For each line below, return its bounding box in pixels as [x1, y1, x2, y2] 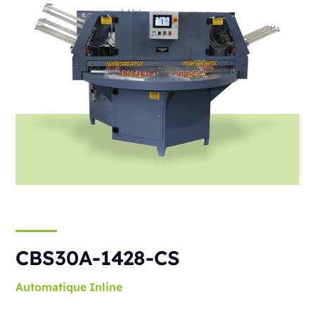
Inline [89, 280, 123, 295]
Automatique [15, 280, 87, 295]
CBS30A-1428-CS [15, 245, 181, 271]
